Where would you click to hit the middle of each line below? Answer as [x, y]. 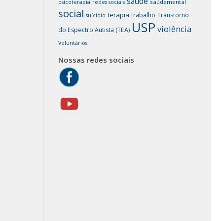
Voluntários [73, 43]
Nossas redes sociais [96, 60]
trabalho [143, 15]
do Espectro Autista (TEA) [94, 30]
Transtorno [173, 15]
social [71, 14]
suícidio [96, 15]
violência [174, 29]
